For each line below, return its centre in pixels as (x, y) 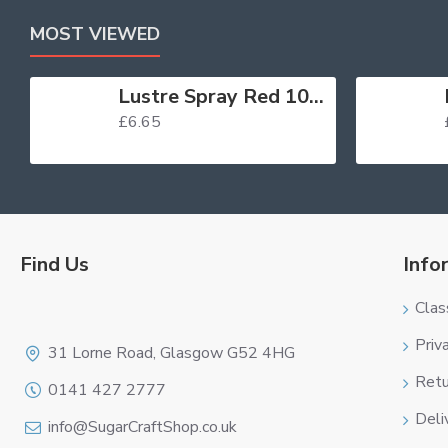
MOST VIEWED (95, 34)
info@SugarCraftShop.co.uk (142, 427)
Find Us (54, 264)
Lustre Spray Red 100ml (316, 97)
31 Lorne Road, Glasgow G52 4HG (171, 353)
